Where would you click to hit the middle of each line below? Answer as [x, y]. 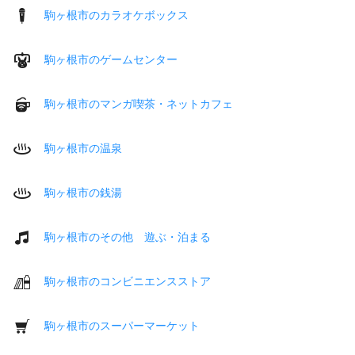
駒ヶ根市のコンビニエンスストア [128, 281]
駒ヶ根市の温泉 [83, 148]
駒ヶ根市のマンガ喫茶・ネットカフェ [139, 103]
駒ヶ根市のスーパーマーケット [122, 325]
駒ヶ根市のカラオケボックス [116, 15]
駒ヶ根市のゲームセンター [111, 59]
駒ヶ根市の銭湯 [83, 192]
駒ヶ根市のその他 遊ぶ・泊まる [128, 237]
